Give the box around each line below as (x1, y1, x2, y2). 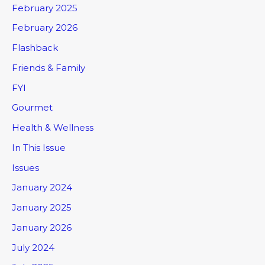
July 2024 (12, 241, 54, 253)
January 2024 (12, 182, 72, 193)
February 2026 (12, 22, 77, 34)
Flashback (12, 42, 58, 54)
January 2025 (12, 202, 72, 214)
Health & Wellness (12, 122, 93, 134)
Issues (12, 161, 39, 173)
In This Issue (12, 141, 66, 153)
